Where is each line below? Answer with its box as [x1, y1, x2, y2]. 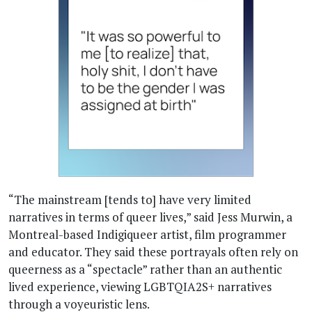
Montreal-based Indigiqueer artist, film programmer [8, 226, 286, 242]
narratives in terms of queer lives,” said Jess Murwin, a [8, 208, 292, 225]
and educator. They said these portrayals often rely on [8, 243, 298, 260]
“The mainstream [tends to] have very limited [8, 191, 251, 208]
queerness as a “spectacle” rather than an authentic [8, 260, 282, 277]
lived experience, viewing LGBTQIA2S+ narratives [8, 278, 272, 295]
